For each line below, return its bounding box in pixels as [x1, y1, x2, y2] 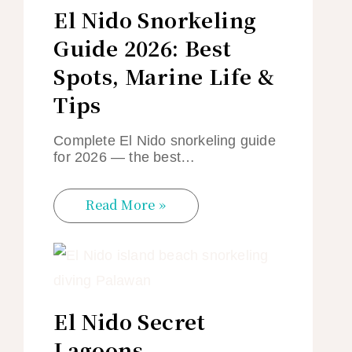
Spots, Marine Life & [53, 60, 275, 90]
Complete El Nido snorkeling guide [53, 132, 276, 148]
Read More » [86, 195, 167, 214]
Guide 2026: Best [53, 32, 232, 62]
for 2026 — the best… [53, 148, 196, 165]
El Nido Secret [53, 306, 206, 335]
